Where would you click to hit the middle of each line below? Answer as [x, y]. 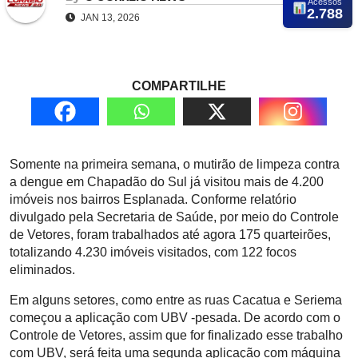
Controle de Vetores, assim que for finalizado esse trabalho [176, 336]
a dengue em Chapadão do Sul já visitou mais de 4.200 [167, 182]
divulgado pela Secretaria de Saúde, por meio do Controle [174, 217]
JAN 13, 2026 [109, 17]
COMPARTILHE [179, 86]
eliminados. [42, 270]
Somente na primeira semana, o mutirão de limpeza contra [175, 165]
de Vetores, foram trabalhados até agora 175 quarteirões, [170, 235]
